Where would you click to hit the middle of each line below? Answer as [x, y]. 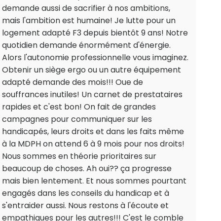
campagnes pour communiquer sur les [77, 119]
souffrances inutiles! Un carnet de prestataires [92, 95]
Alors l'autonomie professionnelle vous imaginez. [95, 58]
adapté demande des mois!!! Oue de [73, 82]
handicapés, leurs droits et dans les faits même [93, 132]
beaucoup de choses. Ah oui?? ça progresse [87, 169]
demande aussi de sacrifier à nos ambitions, [86, 8]
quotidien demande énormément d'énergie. [86, 45]
